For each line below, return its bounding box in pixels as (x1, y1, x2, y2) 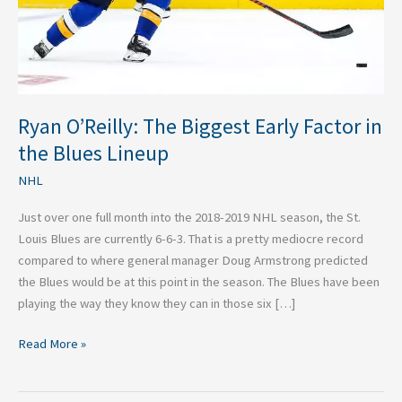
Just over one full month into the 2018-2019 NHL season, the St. (18, 208, 361, 225)
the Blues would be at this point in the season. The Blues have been (18, 273, 380, 290)
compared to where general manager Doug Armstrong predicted (18, 251, 368, 268)
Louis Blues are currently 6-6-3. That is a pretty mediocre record (18, 230, 363, 247)
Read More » (18, 336, 86, 353)
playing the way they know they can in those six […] (18, 294, 295, 311)
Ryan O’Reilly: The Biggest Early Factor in (18, 113, 382, 140)
